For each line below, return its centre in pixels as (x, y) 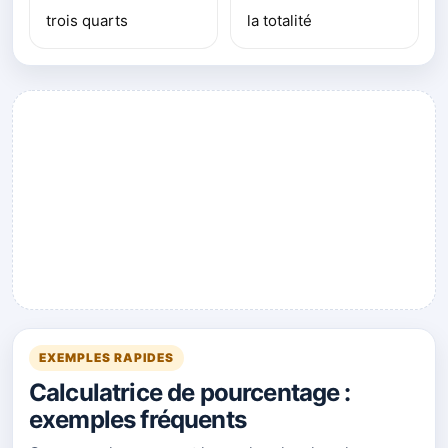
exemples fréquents (137, 419)
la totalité (279, 20)
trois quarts (87, 20)
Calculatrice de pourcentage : (190, 392)
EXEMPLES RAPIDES (107, 357)
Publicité (254, 211)
